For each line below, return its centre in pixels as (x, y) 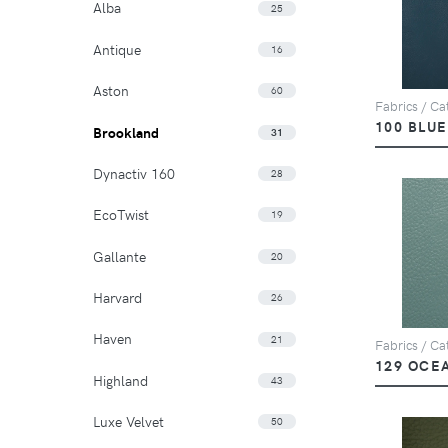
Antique (117, 48)
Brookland (126, 131)
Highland (120, 379)
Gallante (119, 255)
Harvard (117, 297)
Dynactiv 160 (134, 172)
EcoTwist (121, 214)
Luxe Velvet (128, 421)
